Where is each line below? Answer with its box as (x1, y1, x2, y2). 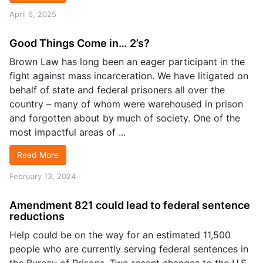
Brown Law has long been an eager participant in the (9, 56, 245, 68)
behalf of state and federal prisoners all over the (9, 84, 225, 96)
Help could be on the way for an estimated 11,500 (9, 229, 231, 241)
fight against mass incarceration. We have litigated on (9, 70, 248, 82)
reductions (9, 210, 65, 222)
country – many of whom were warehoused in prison (9, 98, 243, 110)
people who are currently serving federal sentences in (9, 243, 248, 255)
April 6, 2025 (9, 9, 56, 19)
